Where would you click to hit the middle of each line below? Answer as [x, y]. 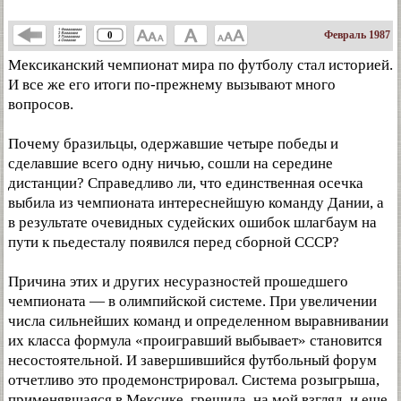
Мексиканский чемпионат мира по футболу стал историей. [200, 65]
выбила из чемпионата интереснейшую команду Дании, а [196, 203]
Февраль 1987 [358, 35]
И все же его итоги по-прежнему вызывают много [172, 85]
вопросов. [41, 104]
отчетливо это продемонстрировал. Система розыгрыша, [194, 380]
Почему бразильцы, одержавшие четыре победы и [173, 144]
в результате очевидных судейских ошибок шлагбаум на [192, 222]
